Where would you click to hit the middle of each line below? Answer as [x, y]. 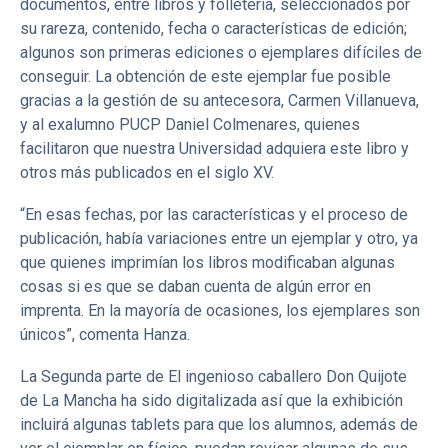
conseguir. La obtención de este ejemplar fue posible [205, 76]
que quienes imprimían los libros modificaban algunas [207, 262]
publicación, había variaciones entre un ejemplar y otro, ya [219, 238]
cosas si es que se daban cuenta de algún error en [195, 286]
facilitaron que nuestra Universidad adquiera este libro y [214, 148]
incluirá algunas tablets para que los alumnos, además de [219, 424]
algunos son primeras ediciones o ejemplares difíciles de [221, 52]
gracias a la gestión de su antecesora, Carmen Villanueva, [219, 100]
